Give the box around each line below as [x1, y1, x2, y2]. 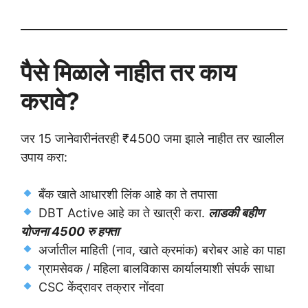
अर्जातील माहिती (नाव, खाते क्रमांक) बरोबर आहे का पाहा [34, 242, 285, 257]
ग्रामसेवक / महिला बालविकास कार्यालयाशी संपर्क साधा [34, 261, 274, 276]
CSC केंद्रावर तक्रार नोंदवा [34, 279, 164, 294]
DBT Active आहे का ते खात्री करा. [34, 205, 208, 220]
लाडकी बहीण [208, 205, 264, 220]
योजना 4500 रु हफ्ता [21, 223, 119, 239]
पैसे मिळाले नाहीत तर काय [21, 57, 236, 87]
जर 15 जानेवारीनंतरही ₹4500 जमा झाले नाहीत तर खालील [21, 131, 284, 146]
